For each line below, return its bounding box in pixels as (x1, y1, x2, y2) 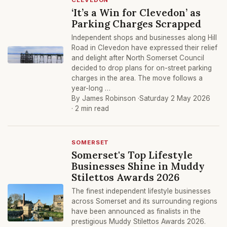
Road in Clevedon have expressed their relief (71, 44, 217, 52)
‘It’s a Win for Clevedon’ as (71, 6, 201, 19)
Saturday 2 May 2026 (139, 94, 210, 102)
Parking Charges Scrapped (71, 17, 201, 30)
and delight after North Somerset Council (71, 54, 204, 62)
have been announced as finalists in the (71, 207, 201, 215)
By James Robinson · (71, 94, 139, 102)
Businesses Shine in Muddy (71, 160, 205, 172)
